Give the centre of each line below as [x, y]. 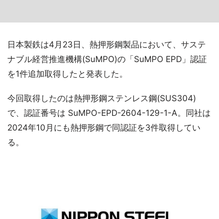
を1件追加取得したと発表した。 [67, 74]
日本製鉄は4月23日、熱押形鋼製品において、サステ [107, 44]
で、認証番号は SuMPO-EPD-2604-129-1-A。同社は [109, 113]
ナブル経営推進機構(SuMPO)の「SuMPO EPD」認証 [107, 59]
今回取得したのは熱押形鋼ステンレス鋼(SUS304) [102, 98]
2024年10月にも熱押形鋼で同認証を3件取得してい [104, 128]
